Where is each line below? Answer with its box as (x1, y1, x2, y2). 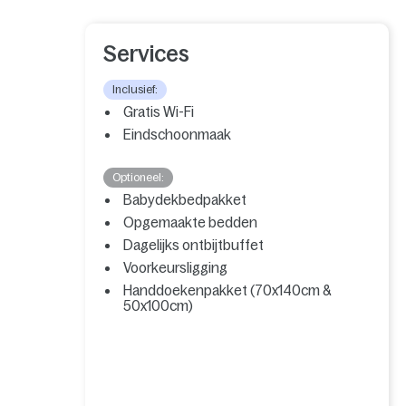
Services (103, 41, 190, 66)
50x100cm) (123, 297, 194, 314)
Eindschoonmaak (123, 126, 232, 142)
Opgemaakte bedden (123, 214, 258, 230)
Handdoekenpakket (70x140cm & (123, 282, 332, 298)
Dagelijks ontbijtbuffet (123, 237, 265, 253)
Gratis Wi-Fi (123, 103, 195, 120)
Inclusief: (112, 82, 159, 96)
